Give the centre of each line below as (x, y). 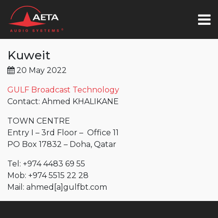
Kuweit (29, 55)
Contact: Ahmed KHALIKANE (63, 101)
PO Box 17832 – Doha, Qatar (62, 144)
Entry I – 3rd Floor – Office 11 (63, 133)
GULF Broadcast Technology (63, 90)
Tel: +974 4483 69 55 (46, 164)
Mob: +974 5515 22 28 (48, 175)
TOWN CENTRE (39, 121)
